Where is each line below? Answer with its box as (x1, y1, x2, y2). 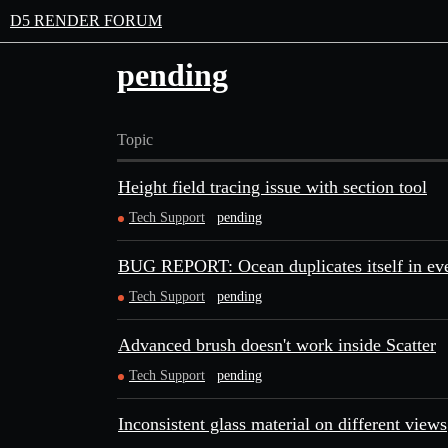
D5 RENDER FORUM (10, 12, 162, 29)
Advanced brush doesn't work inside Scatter (118, 335, 436, 355)
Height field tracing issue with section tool (118, 177, 427, 197)
